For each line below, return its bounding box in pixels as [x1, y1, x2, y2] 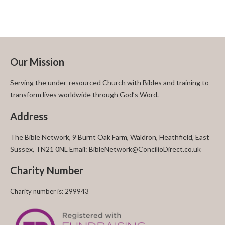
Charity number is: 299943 [10, 187, 89, 195]
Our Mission [10, 56, 64, 68]
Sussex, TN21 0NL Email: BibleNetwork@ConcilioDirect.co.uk [10, 145, 201, 153]
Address [10, 110, 48, 122]
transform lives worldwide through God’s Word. [10, 90, 159, 99]
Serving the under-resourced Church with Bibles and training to [10, 78, 209, 87]
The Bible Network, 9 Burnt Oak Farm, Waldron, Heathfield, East [10, 133, 209, 141]
